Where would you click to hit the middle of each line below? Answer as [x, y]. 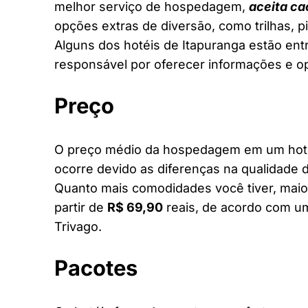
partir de [81, 207]
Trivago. [78, 226]
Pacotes [96, 267]
